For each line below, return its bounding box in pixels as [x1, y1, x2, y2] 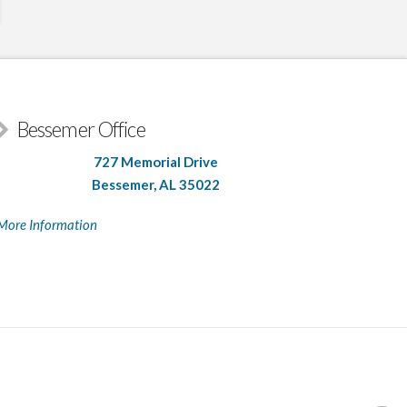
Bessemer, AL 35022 [91, 175, 220, 193]
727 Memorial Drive [93, 153, 218, 170]
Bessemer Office [16, 117, 145, 143]
